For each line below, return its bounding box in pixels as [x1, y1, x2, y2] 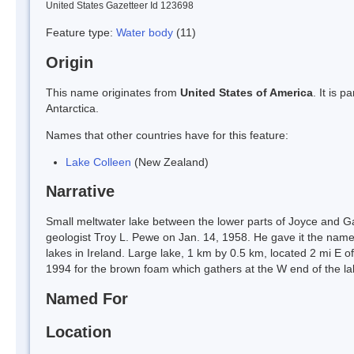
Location [46, 322, 111, 341]
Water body [116, 25, 176, 39]
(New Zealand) [131, 155, 209, 168]
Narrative [46, 183, 115, 201]
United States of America [180, 85, 313, 99]
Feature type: [46, 25, 116, 39]
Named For [46, 290, 128, 308]
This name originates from [46, 85, 180, 99]
